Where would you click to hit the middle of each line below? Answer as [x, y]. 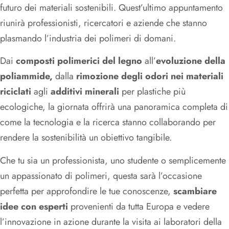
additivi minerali [85, 92]
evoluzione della [191, 61]
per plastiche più [152, 92]
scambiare [195, 191]
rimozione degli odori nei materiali [150, 76]
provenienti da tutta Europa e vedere [139, 206]
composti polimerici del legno [79, 61]
